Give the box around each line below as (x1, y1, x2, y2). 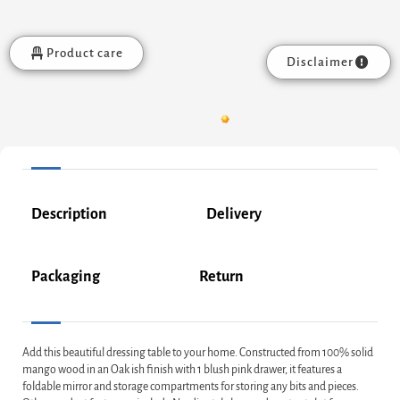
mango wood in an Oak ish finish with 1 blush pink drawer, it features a (22, 363, 342, 377)
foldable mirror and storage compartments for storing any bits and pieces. (22, 380, 359, 394)
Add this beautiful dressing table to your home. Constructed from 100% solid (22, 346, 373, 360)
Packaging (31, 269, 100, 286)
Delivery (206, 206, 262, 223)
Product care (46, 46, 123, 61)
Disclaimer (287, 55, 354, 70)
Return (199, 269, 244, 286)
